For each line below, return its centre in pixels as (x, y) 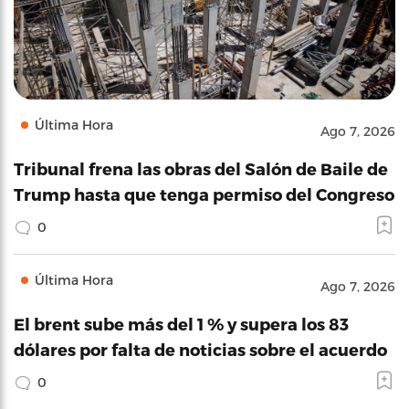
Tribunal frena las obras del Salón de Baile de (201, 168)
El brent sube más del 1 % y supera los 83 (181, 324)
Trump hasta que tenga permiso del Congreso (204, 194)
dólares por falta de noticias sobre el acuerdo (200, 349)
